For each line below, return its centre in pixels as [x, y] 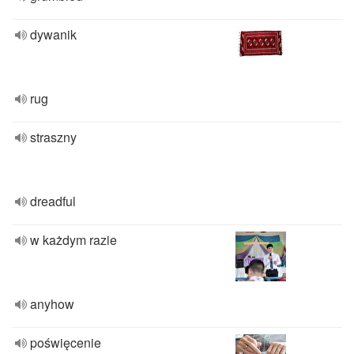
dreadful [53, 201]
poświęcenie [66, 343]
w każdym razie [73, 240]
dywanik [53, 34]
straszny [53, 137]
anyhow [52, 304]
